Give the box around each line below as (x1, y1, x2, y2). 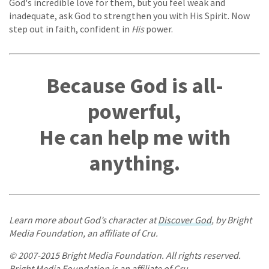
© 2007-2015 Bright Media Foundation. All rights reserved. (9, 249, 241, 261)
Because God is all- (46, 71, 223, 99)
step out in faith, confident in (9, 22, 131, 35)
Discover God (158, 213, 211, 226)
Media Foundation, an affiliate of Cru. (9, 226, 158, 239)
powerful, (88, 97, 181, 125)
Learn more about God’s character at (9, 213, 158, 226)
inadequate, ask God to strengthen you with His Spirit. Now (9, 9, 250, 22)
